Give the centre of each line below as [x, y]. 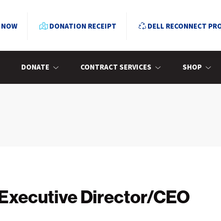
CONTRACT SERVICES [116, 68]
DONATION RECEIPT [82, 26]
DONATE [35, 68]
